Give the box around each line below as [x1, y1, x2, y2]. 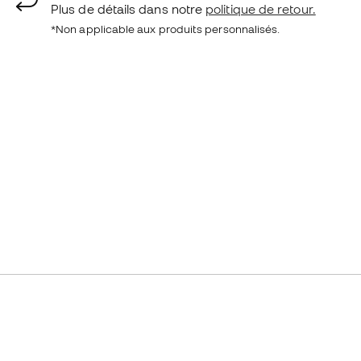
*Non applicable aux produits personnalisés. [51, 23, 280, 36]
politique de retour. [205, 2, 316, 17]
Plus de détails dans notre [51, 2, 206, 17]
